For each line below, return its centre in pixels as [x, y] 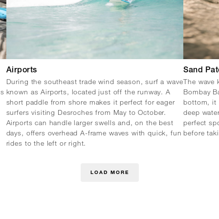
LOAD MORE [109, 173]
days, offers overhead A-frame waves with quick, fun [94, 132]
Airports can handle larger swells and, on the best [90, 122]
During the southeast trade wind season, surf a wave [95, 81]
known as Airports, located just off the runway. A [88, 91]
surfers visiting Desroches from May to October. [86, 112]
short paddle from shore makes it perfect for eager [90, 102]
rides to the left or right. [46, 143]
